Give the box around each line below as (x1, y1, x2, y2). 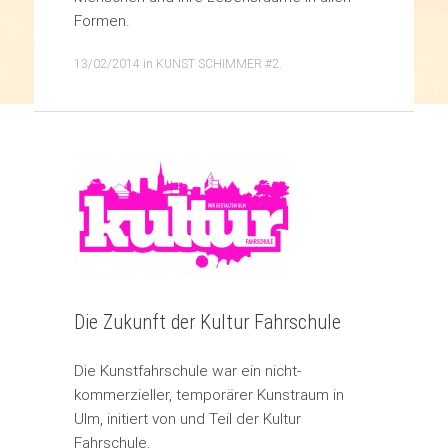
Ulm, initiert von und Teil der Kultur (73, 409, 301, 429)
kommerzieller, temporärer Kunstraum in (73, 385, 344, 405)
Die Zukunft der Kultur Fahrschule (73, 310, 341, 335)
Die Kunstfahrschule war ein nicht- (73, 361, 301, 381)
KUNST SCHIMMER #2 (155, 56, 279, 72)
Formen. (73, 11, 130, 31)
